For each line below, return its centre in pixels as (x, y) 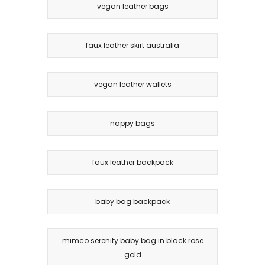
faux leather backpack (132, 162)
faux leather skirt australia (132, 45)
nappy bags (132, 123)
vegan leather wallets (132, 84)
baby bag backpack (132, 201)
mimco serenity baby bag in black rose (132, 240)
